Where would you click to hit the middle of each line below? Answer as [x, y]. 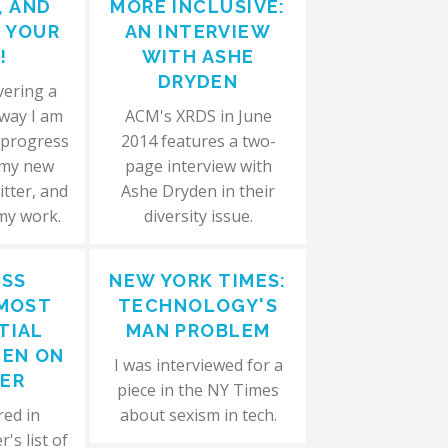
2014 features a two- [198, 141]
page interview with [198, 166]
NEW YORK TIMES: [198, 280]
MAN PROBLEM [198, 330]
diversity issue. [198, 216]
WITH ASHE [198, 56]
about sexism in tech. [198, 415]
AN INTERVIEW [198, 31]
